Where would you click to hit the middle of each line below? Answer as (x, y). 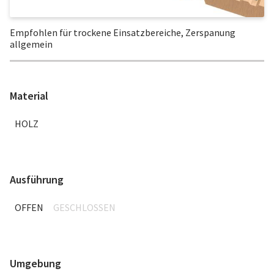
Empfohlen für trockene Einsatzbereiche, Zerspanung (123, 32)
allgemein (31, 44)
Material (29, 95)
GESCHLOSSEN (84, 207)
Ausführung (37, 179)
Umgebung (35, 263)
